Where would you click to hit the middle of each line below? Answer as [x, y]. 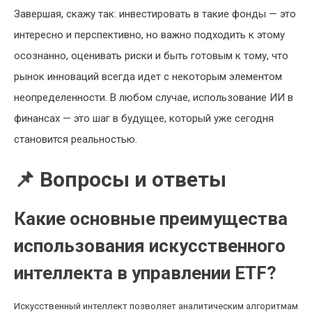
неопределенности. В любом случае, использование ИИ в [154, 97]
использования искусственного [150, 246]
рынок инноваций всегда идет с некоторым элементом [148, 77]
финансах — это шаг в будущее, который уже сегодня [144, 118]
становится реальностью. [76, 139]
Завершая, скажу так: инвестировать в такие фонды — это [155, 14]
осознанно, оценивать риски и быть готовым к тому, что [151, 56]
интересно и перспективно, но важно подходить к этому [149, 35]
